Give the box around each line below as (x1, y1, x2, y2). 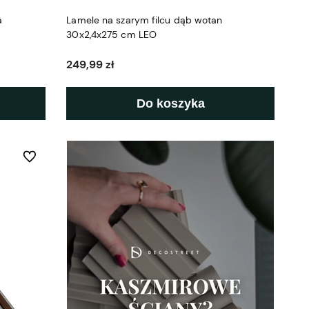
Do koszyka (136, 96, 205, 110)
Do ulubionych (23, 150, 79, 162)
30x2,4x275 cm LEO (66, 28, 157, 41)
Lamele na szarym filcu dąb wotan (66, 13, 223, 26)
